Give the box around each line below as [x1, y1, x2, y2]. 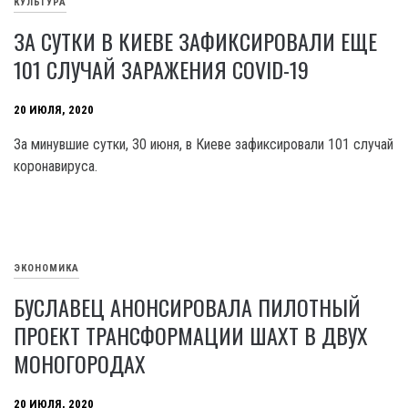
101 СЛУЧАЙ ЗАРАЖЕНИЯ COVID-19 [14, 53, 309, 86]
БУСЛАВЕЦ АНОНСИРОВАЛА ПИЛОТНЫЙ [14, 291, 361, 323]
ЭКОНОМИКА [14, 262, 79, 275]
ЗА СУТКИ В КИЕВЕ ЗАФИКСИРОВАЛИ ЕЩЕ [14, 25, 377, 57]
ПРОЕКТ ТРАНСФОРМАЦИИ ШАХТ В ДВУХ [14, 319, 368, 352]
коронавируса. [14, 158, 97, 175]
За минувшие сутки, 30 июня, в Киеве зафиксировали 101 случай [14, 136, 393, 153]
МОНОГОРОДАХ [14, 347, 146, 380]
